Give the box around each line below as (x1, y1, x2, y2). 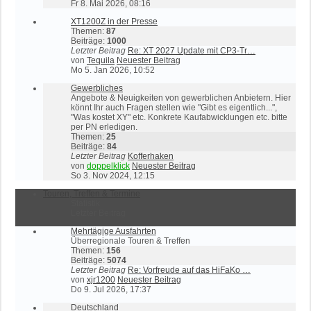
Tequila (87, 56, 115, 65)
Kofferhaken (128, 151, 174, 161)
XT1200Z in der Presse (71, 17, 158, 26)
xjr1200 (87, 275, 115, 285)
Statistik (71, 199, 100, 208)
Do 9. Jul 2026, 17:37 (71, 285, 151, 294)
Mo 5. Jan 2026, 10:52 (71, 65, 155, 75)
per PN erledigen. (71, 122, 137, 132)
